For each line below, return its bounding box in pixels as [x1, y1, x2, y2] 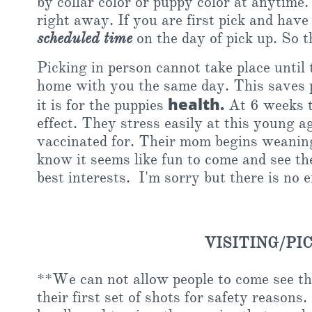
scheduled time [37, 29, 132, 47]
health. [168, 93, 224, 114]
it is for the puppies [37, 95, 168, 114]
